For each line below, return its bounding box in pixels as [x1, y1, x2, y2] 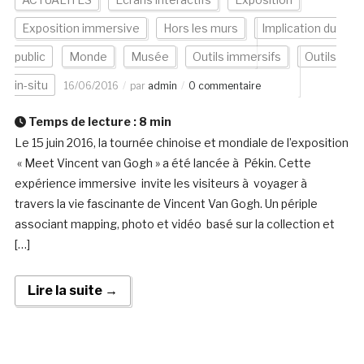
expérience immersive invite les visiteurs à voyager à [14, 176, 310, 191]
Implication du [261, 21, 336, 36]
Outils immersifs [192, 50, 281, 64]
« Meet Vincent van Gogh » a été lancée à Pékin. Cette [14, 156, 311, 171]
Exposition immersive [21, 21, 140, 36]
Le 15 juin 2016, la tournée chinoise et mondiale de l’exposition [14, 136, 349, 150]
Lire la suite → [27, 283, 118, 299]
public [14, 50, 45, 64]
